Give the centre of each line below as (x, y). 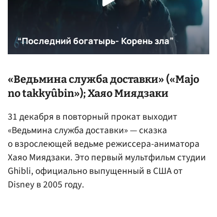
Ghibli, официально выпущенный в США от (95, 171)
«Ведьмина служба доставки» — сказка (87, 131)
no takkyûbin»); (48, 93)
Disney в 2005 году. (46, 185)
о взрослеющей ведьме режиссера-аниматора (104, 144)
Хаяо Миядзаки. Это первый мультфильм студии (107, 158)
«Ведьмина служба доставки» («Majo (103, 79)
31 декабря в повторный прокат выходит (93, 117)
